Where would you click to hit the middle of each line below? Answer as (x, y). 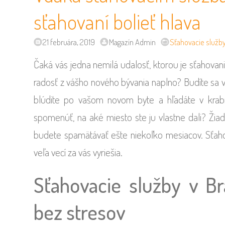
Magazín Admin (133, 42)
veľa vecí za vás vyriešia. (78, 152)
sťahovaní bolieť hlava (118, 21)
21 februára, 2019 (69, 42)
